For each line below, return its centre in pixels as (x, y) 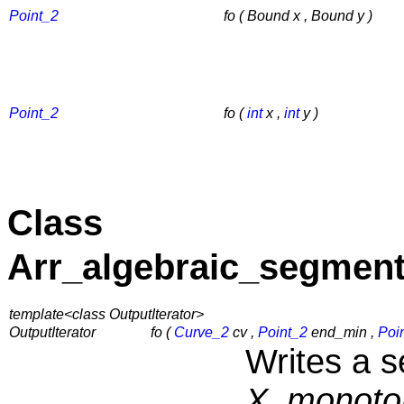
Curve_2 (202, 333)
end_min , (343, 333)
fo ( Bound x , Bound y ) (298, 15)
